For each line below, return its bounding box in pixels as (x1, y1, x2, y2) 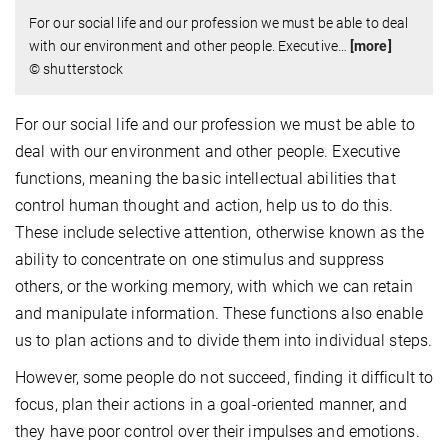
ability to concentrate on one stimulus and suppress (15, 249, 385, 269)
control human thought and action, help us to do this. (15, 195, 394, 215)
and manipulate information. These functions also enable (15, 303, 424, 323)
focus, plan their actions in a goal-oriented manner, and (15, 394, 407, 414)
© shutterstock (29, 60, 124, 77)
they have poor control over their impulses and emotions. (15, 421, 420, 441)
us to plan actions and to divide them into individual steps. (15, 330, 433, 350)
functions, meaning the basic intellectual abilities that (15, 168, 396, 188)
